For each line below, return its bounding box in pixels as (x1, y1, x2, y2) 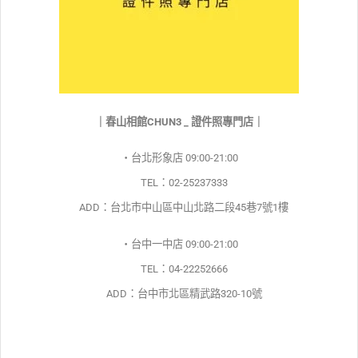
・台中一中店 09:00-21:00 (120, 237, 238, 250)
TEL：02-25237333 (130, 177, 228, 189)
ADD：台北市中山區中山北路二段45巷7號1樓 (70, 201, 288, 214)
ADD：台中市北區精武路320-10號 (96, 287, 262, 300)
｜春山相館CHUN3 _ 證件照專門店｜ (94, 115, 264, 128)
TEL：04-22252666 (130, 262, 228, 275)
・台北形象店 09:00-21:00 (120, 152, 238, 165)
